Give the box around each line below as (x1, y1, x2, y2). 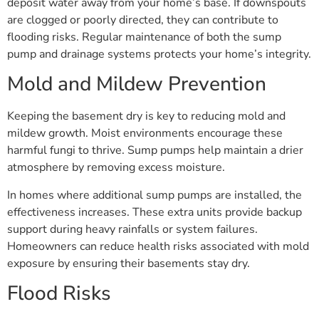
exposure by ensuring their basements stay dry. (7, 255, 250, 271)
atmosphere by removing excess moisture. (7, 159, 225, 176)
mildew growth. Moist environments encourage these (7, 125, 283, 142)
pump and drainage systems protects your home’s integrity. (7, 46, 311, 63)
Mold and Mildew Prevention (7, 70, 266, 98)
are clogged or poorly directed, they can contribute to (7, 12, 278, 28)
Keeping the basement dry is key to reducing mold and (7, 108, 286, 125)
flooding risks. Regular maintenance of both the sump (7, 29, 281, 46)
